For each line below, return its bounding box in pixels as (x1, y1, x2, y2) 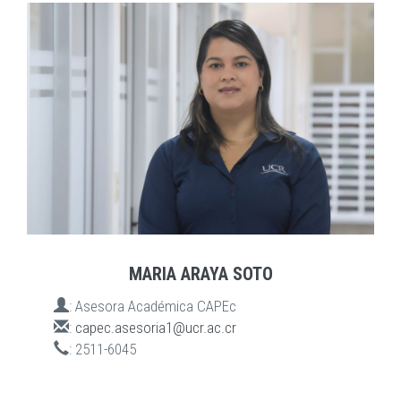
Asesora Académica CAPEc (75, 296, 236, 315)
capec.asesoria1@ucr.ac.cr (75, 318, 236, 337)
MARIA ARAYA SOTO (128, 262, 273, 285)
